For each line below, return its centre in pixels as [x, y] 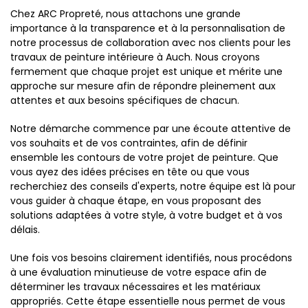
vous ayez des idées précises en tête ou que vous [130, 172]
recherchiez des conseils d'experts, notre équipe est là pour [153, 186]
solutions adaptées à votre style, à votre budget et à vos [146, 215]
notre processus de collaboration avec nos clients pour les [151, 43]
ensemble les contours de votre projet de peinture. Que [144, 157]
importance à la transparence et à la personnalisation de [148, 28]
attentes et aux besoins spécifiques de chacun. [125, 100]
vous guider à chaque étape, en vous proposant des [136, 201]
